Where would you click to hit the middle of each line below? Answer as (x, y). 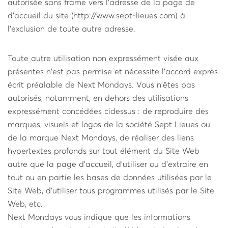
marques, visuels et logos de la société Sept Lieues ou (109, 125)
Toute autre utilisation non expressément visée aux (103, 59)
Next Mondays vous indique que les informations (99, 217)
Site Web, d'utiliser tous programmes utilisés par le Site (111, 191)
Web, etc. (25, 204)
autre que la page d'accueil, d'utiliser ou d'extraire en (108, 164)
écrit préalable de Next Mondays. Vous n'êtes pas (101, 85)
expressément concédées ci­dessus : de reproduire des (108, 111)
